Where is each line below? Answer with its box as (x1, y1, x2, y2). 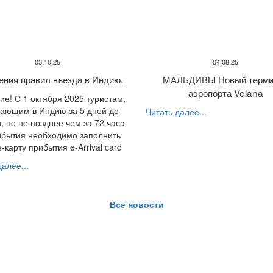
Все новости (109, 198, 164, 211)
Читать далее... (146, 105, 207, 118)
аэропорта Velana (188, 86, 263, 100)
